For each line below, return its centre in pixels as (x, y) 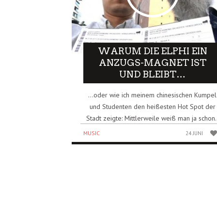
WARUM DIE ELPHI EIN (152, 51)
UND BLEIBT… (153, 74)
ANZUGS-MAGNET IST (152, 62)
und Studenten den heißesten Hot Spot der (152, 106)
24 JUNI (194, 133)
